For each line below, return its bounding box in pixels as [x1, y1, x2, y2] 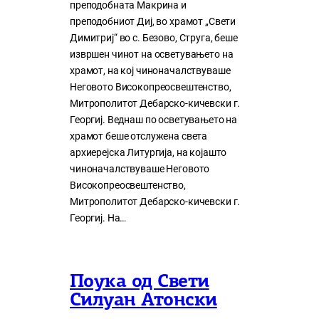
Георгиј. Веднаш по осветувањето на [70, 114, 238, 127]
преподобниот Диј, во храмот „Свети [70, 16, 236, 28]
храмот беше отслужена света [70, 130, 208, 143]
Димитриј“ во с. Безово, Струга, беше [70, 32, 238, 45]
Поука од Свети [70, 273, 209, 293]
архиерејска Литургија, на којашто [70, 147, 227, 159]
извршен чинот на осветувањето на [70, 48, 234, 61]
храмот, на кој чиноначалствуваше [70, 65, 231, 78]
